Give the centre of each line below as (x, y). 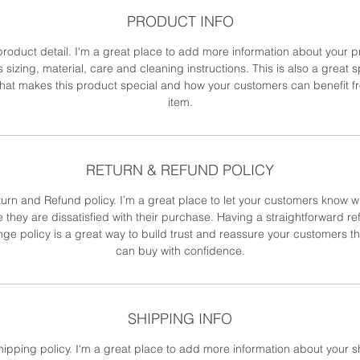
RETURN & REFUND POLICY (180, 170)
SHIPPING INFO (180, 319)
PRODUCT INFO (180, 22)
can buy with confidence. (180, 251)
